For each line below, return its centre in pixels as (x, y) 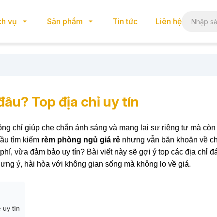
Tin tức (125, 21)
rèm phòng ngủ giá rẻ (81, 140)
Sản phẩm (65, 21)
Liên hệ (168, 21)
